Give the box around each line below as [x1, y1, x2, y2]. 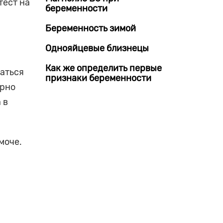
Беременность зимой [45, 23, 136, 34]
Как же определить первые [45, 63, 162, 74]
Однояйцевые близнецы [45, 43, 149, 54]
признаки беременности [45, 73, 151, 84]
